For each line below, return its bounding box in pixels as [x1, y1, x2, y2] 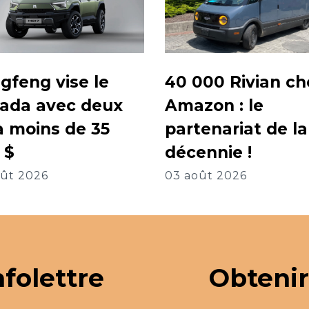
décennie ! [165, 143, 252, 163]
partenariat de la [165, 119, 308, 139]
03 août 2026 [165, 169, 247, 183]
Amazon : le [165, 96, 263, 116]
